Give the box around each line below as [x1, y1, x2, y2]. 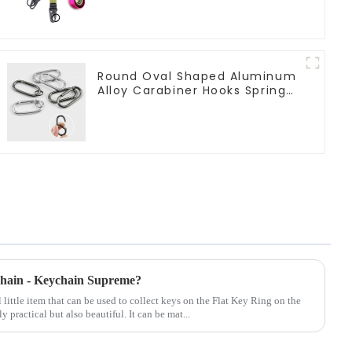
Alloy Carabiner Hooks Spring [97, 82, 287, 98]
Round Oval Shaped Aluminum [97, 68, 297, 84]
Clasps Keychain [97, 96, 206, 112]
